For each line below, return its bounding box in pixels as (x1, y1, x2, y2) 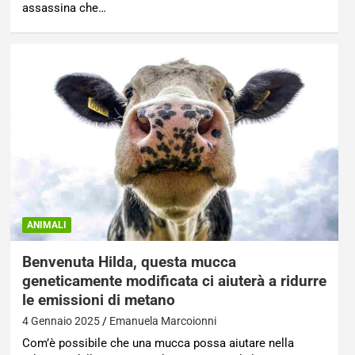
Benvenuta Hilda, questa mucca (21, 252, 236, 271)
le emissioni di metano (21, 290, 175, 309)
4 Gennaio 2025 (21, 314, 100, 327)
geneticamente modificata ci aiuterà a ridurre (21, 271, 326, 290)
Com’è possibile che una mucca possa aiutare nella (21, 335, 294, 350)
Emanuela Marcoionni (109, 314, 216, 327)
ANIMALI (26, 219, 67, 231)
